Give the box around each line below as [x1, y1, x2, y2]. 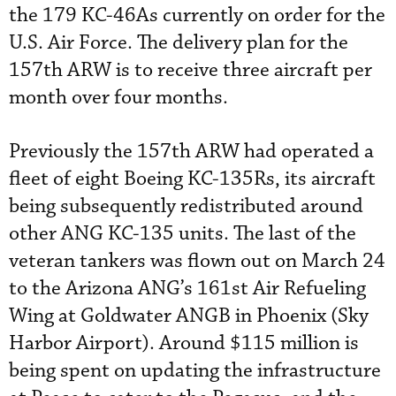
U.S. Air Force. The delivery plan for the [9, 29, 348, 56]
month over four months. [9, 84, 228, 110]
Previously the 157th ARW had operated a [9, 138, 374, 164]
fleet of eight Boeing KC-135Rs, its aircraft [9, 165, 376, 192]
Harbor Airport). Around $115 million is [9, 330, 359, 356]
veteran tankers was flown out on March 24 [9, 247, 385, 274]
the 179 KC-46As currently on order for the [9, 2, 385, 28]
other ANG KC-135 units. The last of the [9, 220, 356, 247]
